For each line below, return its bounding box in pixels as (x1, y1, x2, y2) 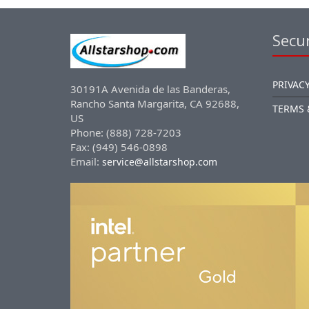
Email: (70, 154, 102, 168)
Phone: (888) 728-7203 (70, 126, 181, 139)
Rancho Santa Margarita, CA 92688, (70, 97, 239, 110)
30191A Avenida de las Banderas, (70, 82, 230, 96)
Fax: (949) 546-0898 (70, 140, 168, 154)
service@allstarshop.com (102, 155, 217, 168)
